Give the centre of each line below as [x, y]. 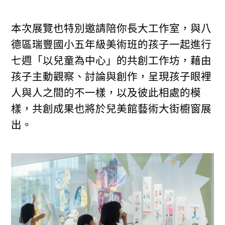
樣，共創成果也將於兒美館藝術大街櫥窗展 [111, 108]
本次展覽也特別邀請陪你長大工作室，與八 [111, 28]
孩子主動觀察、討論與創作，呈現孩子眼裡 [111, 76]
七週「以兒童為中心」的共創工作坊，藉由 [111, 60]
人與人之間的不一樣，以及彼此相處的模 [106, 92]
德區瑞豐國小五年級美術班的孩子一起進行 [111, 44]
